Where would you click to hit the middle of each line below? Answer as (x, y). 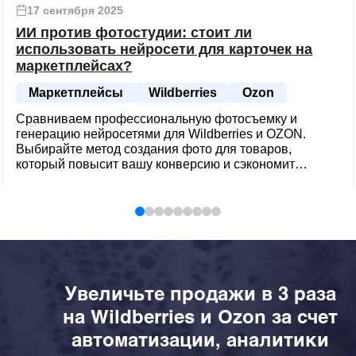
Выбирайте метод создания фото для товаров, (154, 149)
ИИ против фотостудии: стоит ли (134, 33)
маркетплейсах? (74, 66)
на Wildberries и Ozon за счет (200, 316)
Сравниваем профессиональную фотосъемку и (157, 119)
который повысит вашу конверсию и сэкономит (155, 164)
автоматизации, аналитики (200, 339)
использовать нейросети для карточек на (164, 50)
